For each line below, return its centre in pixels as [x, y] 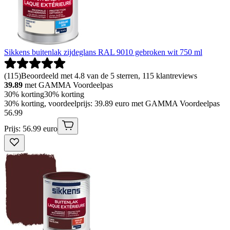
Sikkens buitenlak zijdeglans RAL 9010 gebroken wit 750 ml [103, 52]
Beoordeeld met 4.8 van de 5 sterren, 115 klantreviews [109, 76]
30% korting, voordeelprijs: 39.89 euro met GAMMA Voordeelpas [112, 104]
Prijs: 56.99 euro [31, 129]
